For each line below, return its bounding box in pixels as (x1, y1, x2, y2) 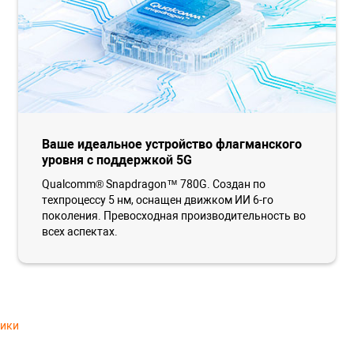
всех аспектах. (42, 224, 119, 238)
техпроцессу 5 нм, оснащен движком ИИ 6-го (42, 193, 274, 206)
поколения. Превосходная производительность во (42, 209, 307, 222)
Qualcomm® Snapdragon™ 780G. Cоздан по (42, 177, 266, 190)
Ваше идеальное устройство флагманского (42, 136, 303, 152)
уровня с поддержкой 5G (42, 152, 193, 168)
